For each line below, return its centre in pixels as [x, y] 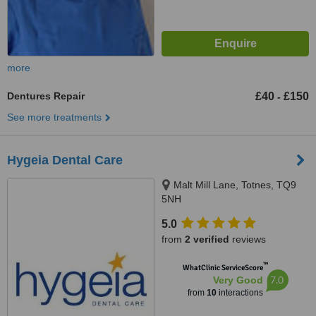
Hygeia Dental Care [65, 160]
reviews [248, 239]
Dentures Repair [46, 96]
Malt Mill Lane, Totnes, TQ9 [235, 185]
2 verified [207, 239]
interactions [239, 293]
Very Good [238, 280]
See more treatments [54, 117]
